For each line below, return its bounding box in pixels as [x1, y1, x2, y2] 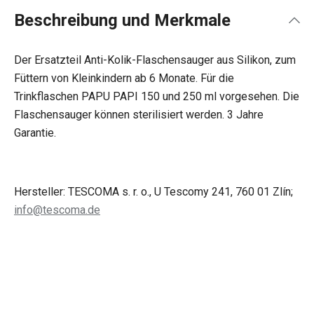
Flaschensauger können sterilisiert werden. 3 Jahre [14, 108, 264, 121]
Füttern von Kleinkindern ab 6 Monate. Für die [14, 71, 234, 85]
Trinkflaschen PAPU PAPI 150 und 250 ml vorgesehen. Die [14, 90, 299, 103]
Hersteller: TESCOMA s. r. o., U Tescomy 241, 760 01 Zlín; [14, 185, 293, 198]
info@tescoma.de [14, 203, 100, 217]
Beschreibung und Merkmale [14, 11, 231, 30]
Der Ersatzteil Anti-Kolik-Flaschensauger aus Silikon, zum [14, 53, 296, 67]
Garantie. [14, 126, 56, 139]
